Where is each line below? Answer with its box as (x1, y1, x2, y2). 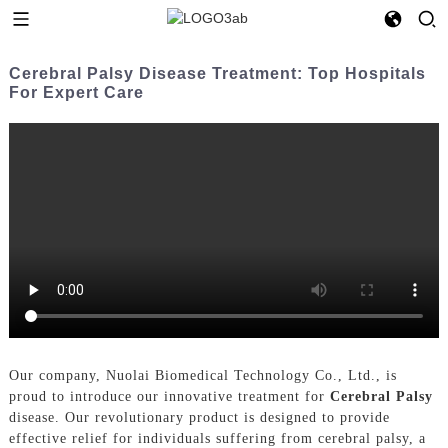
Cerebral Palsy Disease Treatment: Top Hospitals (8, 64, 426, 82)
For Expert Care (8, 83, 144, 101)
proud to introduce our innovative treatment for (8, 388, 330, 404)
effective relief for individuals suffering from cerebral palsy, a (8, 430, 426, 446)
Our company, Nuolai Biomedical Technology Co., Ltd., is (8, 367, 397, 383)
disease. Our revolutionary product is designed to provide (8, 409, 390, 425)
